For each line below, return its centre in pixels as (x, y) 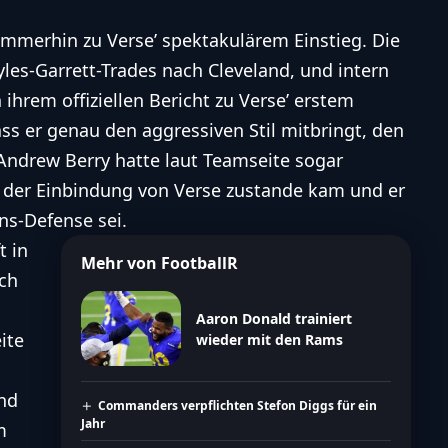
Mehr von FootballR (159, 263)
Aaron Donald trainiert (273, 318)
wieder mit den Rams (269, 339)
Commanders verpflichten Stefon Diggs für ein (237, 406)
